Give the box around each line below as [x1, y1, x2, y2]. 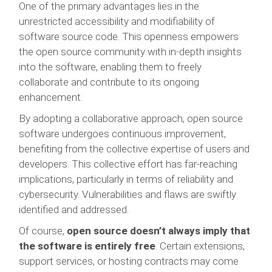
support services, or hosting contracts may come [19, 254, 239, 267]
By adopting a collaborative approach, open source [19, 112, 243, 124]
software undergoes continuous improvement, [19, 127, 226, 140]
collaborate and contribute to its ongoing [19, 75, 200, 88]
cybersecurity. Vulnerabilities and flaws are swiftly [19, 188, 237, 200]
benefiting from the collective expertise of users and [19, 142, 250, 155]
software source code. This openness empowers [19, 30, 239, 42]
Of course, [19, 224, 67, 237]
